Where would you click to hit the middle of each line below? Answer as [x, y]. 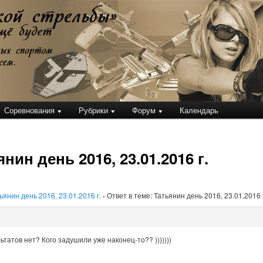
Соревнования [30, 110]
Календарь [199, 110]
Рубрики [94, 110]
